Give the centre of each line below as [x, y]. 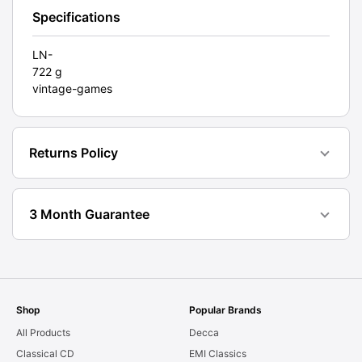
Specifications [76, 17]
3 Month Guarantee [89, 215]
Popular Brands [225, 310]
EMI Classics [218, 354]
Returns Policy [74, 153]
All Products [43, 333]
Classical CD [45, 354]
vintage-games [72, 89]
